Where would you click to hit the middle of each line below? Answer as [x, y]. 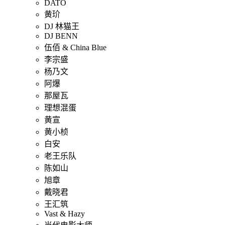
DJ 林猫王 [62, 26]
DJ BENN [61, 36]
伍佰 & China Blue [75, 47]
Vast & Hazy [65, 213]
